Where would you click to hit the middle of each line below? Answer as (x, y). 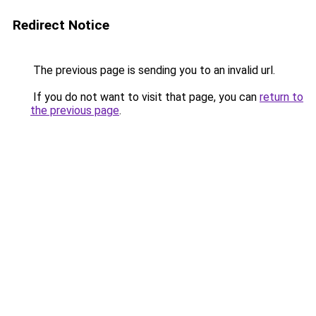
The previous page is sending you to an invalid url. (153, 70)
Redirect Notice (61, 25)
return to (281, 97)
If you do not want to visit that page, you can (145, 97)
